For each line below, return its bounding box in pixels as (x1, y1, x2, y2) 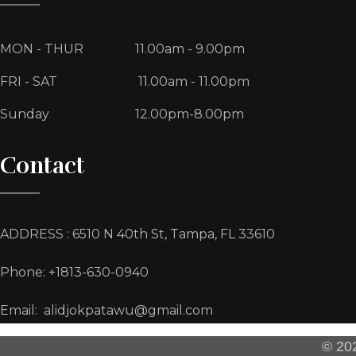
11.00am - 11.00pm (135, 73, 250, 89)
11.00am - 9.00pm (135, 41, 245, 56)
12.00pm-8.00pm (135, 106, 244, 122)
